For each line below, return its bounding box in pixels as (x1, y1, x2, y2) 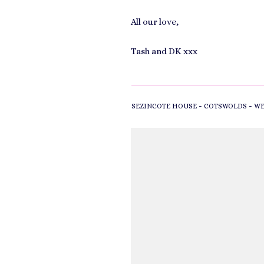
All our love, (131, 16, 179, 27)
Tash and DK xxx (131, 46, 197, 57)
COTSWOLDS (204, 102, 247, 110)
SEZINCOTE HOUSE (131, 102, 197, 110)
